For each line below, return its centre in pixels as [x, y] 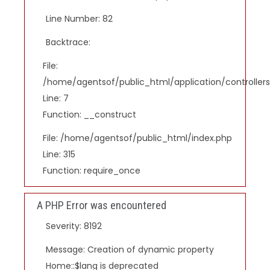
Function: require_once [92, 171]
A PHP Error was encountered [102, 205]
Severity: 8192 [74, 226]
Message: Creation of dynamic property [130, 250]
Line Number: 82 [79, 19]
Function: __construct [89, 115]
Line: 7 [56, 98]
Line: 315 [59, 154]
